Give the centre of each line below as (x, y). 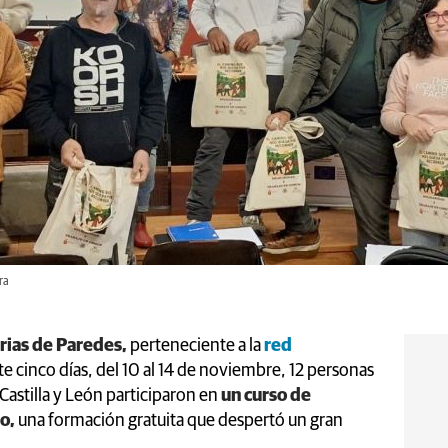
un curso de (264, 395)
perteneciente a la (195, 345)
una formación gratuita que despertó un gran (179, 420)
